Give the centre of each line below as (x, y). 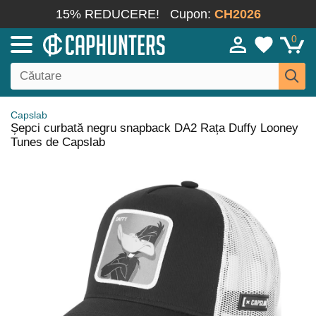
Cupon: (192, 14)
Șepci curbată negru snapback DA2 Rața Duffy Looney (154, 128)
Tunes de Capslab (58, 142)
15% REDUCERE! (107, 14)
